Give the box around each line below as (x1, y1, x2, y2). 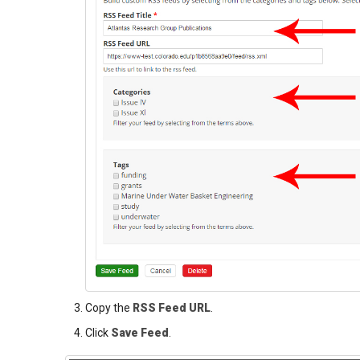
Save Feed (110, 325, 169, 339)
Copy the (84, 301, 133, 314)
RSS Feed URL (132, 301, 211, 314)
